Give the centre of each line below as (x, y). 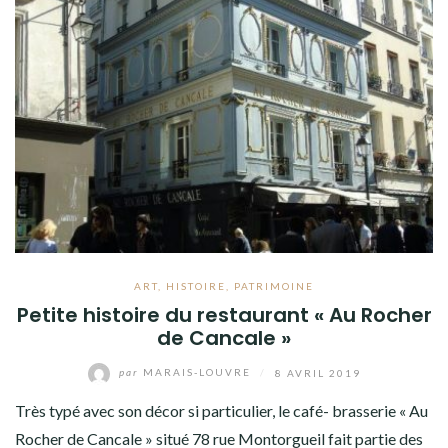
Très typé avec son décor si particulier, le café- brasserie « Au (221, 410)
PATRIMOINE (274, 285)
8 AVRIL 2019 (317, 372)
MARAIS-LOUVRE (196, 372)
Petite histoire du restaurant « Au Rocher (224, 314)
